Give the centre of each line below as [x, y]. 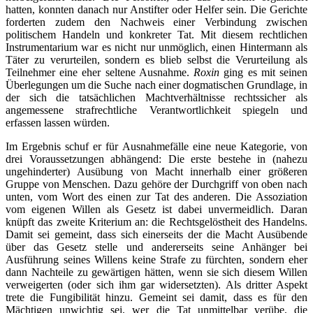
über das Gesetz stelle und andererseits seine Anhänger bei [156, 247]
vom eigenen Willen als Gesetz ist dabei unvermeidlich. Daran [156, 209]
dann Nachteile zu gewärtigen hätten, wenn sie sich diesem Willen [156, 272]
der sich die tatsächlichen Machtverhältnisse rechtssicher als [156, 97]
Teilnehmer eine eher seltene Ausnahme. [100, 72]
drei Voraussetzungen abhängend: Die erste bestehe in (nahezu [156, 159]
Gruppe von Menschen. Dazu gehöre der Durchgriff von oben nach [156, 184]
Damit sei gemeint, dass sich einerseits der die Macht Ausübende [156, 234]
